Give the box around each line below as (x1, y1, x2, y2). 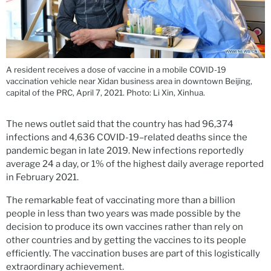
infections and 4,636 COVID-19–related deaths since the (6, 132, 247, 143)
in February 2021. (6, 172, 79, 183)
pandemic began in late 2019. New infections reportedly (6, 145, 244, 157)
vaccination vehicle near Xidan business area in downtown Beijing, (6, 76, 252, 87)
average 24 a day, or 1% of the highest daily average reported (6, 158, 264, 170)
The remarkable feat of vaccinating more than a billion (6, 195, 235, 206)
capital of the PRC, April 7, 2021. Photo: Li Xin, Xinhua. (6, 88, 205, 98)
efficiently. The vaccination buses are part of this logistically (6, 248, 260, 260)
